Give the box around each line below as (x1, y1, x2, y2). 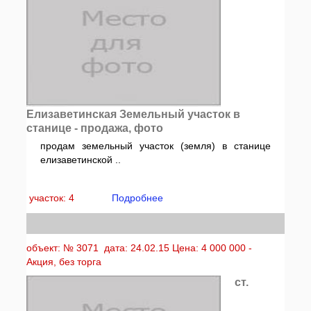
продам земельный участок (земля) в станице (40, 140, 271, 151)
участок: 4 (29, 192, 78, 203)
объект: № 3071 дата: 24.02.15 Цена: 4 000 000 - (26, 242, 253, 253)
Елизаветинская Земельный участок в (26, 108, 241, 120)
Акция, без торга (26, 256, 102, 267)
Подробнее (112, 192, 164, 203)
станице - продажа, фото (26, 122, 164, 134)
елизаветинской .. (40, 154, 121, 165)
